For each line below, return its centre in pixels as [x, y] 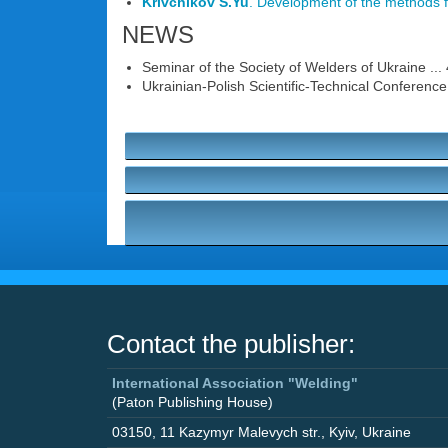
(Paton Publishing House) [192, 402]
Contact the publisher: [231, 344]
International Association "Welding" [235, 383]
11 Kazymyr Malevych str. [240, 432]
